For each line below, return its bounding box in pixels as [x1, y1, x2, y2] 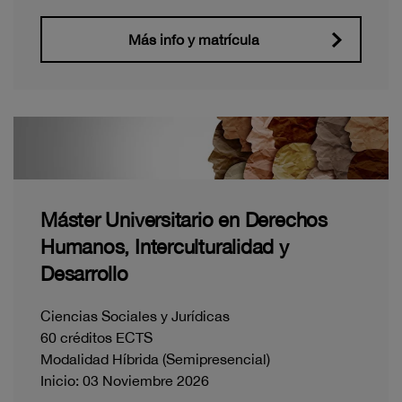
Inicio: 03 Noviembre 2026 [40, 372, 209, 389]
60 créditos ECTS [40, 329, 153, 346]
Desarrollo [40, 262, 128, 286]
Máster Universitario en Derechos [40, 208, 328, 232]
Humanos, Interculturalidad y [40, 235, 289, 259]
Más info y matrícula [128, 31, 259, 48]
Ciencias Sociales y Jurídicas [40, 308, 230, 325]
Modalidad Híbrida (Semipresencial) [40, 351, 270, 368]
